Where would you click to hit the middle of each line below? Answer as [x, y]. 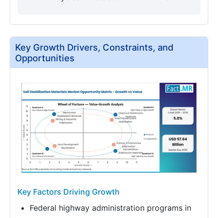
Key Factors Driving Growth [69, 192]
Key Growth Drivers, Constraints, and [94, 47]
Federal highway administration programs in [110, 208]
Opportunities [45, 58]
